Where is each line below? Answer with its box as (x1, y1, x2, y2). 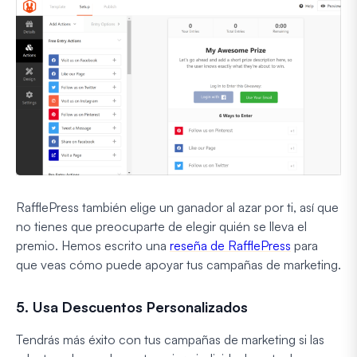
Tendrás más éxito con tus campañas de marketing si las (16, 331, 324, 347)
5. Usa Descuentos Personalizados (16, 297, 248, 316)
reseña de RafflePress (170, 237, 291, 253)
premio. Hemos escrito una (16, 237, 170, 253)
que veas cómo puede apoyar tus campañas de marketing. (16, 256, 341, 273)
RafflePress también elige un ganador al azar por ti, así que (16, 198, 339, 215)
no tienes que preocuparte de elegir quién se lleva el (16, 218, 307, 234)
